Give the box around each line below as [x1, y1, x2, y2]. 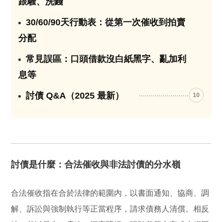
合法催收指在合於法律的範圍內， [11, 188, 130, 197]
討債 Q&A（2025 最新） [26, 90, 124, 101]
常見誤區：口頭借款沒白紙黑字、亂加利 [26, 54, 187, 64]
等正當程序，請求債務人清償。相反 [82, 204, 210, 213]
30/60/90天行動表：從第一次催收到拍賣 [26, 17, 186, 27]
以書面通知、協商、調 [130, 188, 210, 197]
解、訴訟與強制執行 [11, 204, 83, 213]
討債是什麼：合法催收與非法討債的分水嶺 [11, 159, 181, 169]
